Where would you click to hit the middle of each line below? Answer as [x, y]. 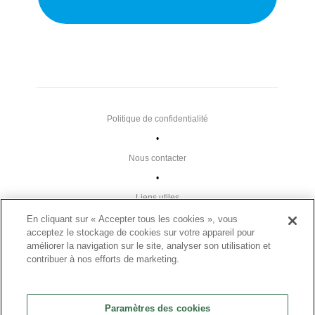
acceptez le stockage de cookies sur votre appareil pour [141, 232]
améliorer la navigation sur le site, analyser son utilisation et [149, 246]
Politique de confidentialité [157, 119]
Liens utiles [157, 198]
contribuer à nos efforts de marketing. [103, 259]
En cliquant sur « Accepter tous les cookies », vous [133, 219]
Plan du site [156, 237]
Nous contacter [157, 159]
